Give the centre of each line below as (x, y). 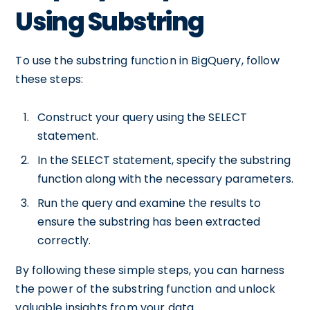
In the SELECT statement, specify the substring (164, 160)
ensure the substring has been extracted (149, 222)
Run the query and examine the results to (149, 203)
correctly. (64, 240)
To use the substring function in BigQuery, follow (147, 61)
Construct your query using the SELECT (143, 117)
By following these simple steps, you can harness (150, 270)
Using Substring (110, 22)
